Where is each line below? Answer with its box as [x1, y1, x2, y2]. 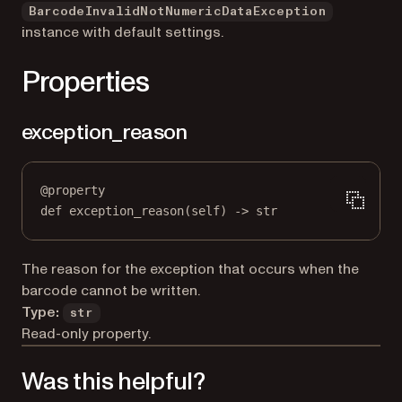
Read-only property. [22, 323, 151, 344]
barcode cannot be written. [22, 280, 200, 301]
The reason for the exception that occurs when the [22, 258, 359, 279]
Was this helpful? [22, 363, 205, 399]
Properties [22, 62, 150, 102]
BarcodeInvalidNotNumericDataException [29, 4, 326, 18]
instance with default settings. [22, 22, 223, 42]
